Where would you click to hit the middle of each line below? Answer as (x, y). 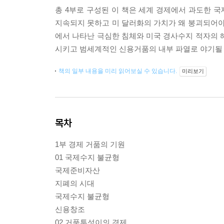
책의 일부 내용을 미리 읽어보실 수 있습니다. (118, 71)
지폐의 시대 (75, 183)
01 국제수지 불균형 (87, 157)
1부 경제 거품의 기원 (90, 144)
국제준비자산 (77, 170)
